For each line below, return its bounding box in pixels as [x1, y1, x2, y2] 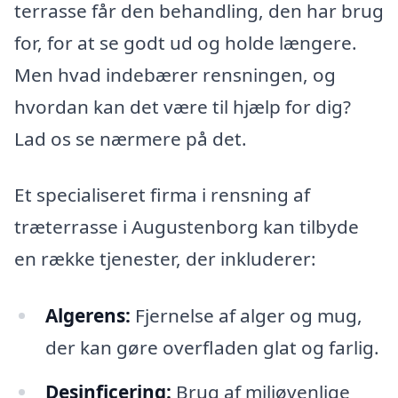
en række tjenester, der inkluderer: [14, 246, 316, 272]
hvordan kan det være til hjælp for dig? [14, 93, 351, 119]
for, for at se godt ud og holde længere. [14, 29, 357, 55]
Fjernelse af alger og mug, [130, 303, 362, 329]
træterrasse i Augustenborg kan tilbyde [14, 214, 359, 240]
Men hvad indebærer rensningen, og [14, 61, 336, 87]
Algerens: [44, 303, 131, 329]
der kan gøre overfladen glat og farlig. [44, 335, 379, 361]
